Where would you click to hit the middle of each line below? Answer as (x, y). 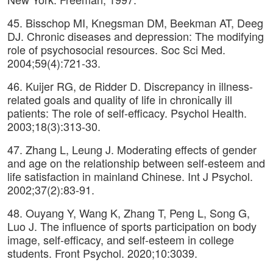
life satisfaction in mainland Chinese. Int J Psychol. (130, 176)
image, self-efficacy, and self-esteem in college (121, 239)
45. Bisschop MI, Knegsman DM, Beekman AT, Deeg (135, 23)
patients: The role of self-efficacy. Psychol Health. (127, 113)
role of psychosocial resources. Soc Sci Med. (116, 49)
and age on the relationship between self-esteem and (136, 163)
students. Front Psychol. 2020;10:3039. (102, 253)
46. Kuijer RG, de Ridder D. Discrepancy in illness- (130, 86)
